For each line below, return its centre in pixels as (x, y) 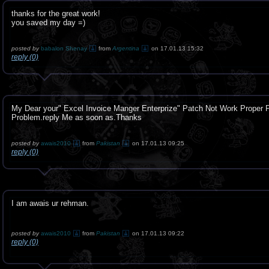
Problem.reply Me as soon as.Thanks (77, 117)
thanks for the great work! (56, 14)
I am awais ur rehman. (50, 203)
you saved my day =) (48, 23)
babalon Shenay (64, 48)
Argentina (126, 48)
